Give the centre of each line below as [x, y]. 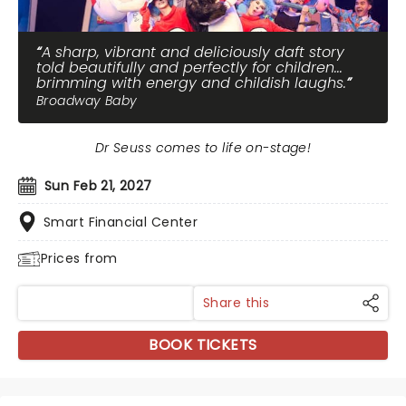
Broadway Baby [87, 101]
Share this [237, 303]
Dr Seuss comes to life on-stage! [203, 148]
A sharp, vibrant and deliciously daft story [193, 52]
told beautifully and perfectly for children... [189, 68]
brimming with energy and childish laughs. [191, 83]
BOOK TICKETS [203, 345]
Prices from [79, 258]
